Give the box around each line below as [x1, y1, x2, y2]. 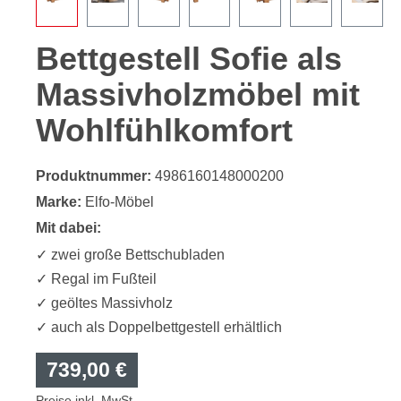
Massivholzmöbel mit [36, 76, 360, 114]
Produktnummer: [36, 168, 155, 184]
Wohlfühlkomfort [36, 112, 293, 149]
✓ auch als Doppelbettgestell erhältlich [36, 320, 282, 336]
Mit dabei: [36, 220, 101, 236]
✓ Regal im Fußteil [36, 270, 157, 286]
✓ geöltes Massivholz [36, 294, 173, 311]
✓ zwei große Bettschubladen [36, 246, 225, 262]
